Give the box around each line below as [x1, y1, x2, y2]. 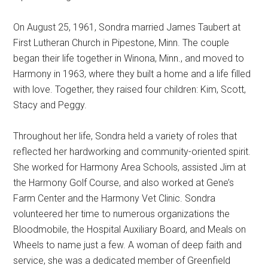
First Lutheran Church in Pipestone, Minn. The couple [13, 37, 230, 49]
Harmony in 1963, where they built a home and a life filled [13, 68, 251, 80]
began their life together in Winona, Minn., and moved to [13, 53, 245, 65]
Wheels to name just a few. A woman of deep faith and [13, 239, 242, 251]
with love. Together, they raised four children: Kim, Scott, [13, 84, 246, 96]
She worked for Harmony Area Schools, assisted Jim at [13, 162, 246, 173]
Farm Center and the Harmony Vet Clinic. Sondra [13, 193, 216, 205]
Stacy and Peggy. [13, 99, 87, 111]
